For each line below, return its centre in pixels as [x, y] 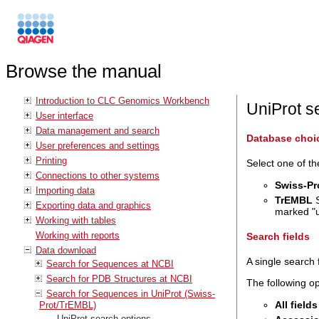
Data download [66, 250]
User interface [64, 115]
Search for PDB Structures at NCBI [119, 278]
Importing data [65, 190]
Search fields [278, 236]
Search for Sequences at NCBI [110, 263]
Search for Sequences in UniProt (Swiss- [131, 293]
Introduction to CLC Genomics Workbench [122, 100]
